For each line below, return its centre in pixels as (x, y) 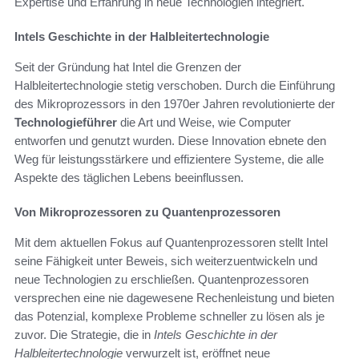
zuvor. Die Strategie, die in (84, 335)
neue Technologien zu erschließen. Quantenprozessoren (161, 280)
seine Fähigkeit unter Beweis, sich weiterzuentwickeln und (166, 261)
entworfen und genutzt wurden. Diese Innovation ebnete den (170, 141)
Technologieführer (66, 123)
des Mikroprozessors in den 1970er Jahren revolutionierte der (175, 104)
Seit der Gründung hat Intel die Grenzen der (128, 67)
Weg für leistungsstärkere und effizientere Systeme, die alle (169, 159)
